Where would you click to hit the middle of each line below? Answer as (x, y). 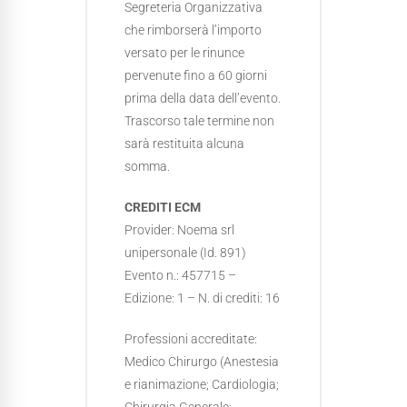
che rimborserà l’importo (193, 30)
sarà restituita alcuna (184, 144)
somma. (147, 166)
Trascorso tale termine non (199, 121)
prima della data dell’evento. (203, 98)
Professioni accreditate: (191, 339)
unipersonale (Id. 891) (185, 253)
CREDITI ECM (163, 207)
